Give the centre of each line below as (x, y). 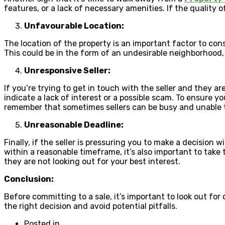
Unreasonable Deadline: (74, 125)
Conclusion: (29, 179)
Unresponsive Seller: (67, 70)
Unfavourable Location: (74, 26)
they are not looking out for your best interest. (92, 161)
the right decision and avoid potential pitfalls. (91, 206)
